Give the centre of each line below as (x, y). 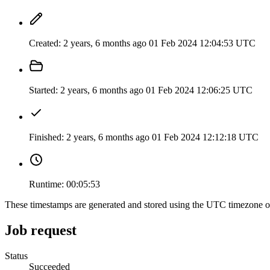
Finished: (46, 137)
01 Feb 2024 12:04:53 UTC (202, 43)
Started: (43, 90)
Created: (45, 43)
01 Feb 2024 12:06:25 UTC (199, 90)
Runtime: (46, 184)
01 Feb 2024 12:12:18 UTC (205, 137)
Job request (41, 231)
